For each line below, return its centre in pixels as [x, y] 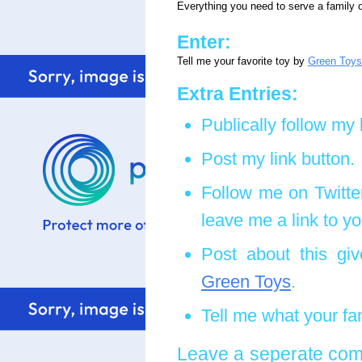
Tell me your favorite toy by [242, 61]
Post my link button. [278, 159]
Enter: [204, 42]
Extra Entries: [238, 94]
